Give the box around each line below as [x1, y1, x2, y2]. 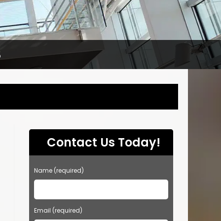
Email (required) [34, 206, 82, 215]
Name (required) [34, 166, 84, 175]
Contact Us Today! [46, 134, 160, 150]
